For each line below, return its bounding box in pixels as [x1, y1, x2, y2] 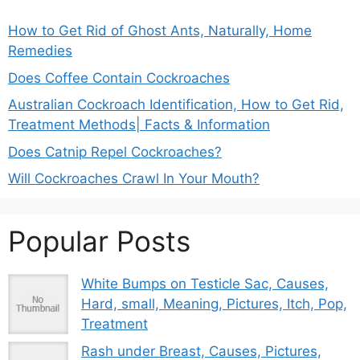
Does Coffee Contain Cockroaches [8, 69, 230, 86]
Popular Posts [8, 224, 190, 259]
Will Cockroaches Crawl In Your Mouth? [8, 170, 260, 187]
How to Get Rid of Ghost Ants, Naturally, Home [8, 22, 312, 39]
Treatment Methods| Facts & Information [8, 117, 270, 133]
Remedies [8, 43, 72, 59]
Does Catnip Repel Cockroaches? [8, 143, 222, 160]
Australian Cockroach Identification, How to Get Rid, [8, 96, 344, 113]
